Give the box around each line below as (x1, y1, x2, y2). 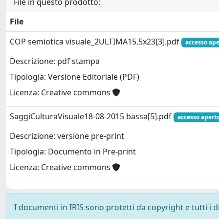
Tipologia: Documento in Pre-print (10, 146, 136, 157)
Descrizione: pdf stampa (10, 56, 100, 67)
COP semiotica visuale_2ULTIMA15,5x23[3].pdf (10, 36, 181, 47)
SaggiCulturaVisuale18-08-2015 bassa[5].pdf (10, 111, 174, 122)
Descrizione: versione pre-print (10, 131, 124, 142)
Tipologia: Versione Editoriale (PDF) (10, 71, 139, 83)
